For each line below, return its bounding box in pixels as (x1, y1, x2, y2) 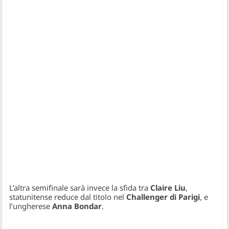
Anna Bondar (52, 200, 102, 211)
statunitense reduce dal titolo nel (9, 191, 127, 202)
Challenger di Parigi (126, 191, 200, 202)
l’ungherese (9, 200, 53, 211)
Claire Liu (150, 182, 186, 193)
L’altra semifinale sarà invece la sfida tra (9, 182, 151, 193)
